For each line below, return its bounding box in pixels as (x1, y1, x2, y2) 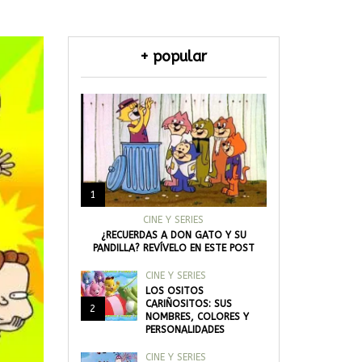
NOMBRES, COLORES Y (145, 311, 249, 322)
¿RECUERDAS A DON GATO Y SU (100, 229, 246, 241)
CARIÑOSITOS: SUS (145, 298, 232, 309)
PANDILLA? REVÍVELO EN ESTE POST (92, 242, 255, 254)
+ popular (140, 48, 208, 65)
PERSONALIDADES (145, 324, 225, 335)
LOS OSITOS (145, 285, 204, 297)
